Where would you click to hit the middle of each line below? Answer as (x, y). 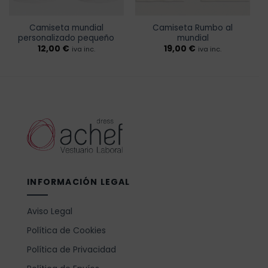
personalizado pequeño (66, 38)
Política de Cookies (67, 231)
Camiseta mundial (66, 28)
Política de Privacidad (72, 250)
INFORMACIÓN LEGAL (79, 182)
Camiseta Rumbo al (193, 28)
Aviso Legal (50, 211)
